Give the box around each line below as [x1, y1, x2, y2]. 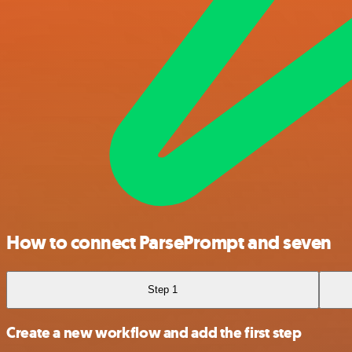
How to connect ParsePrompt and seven [6, 230, 332, 256]
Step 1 [148, 284, 178, 296]
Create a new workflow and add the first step [6, 323, 302, 343]
